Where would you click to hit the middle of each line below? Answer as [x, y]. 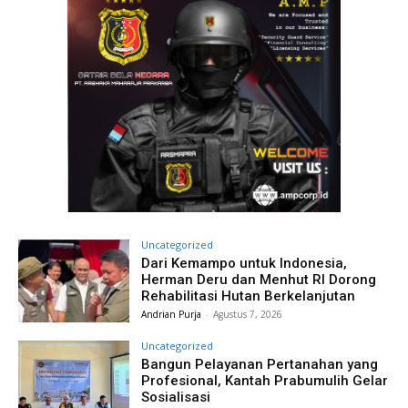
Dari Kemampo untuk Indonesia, [245, 263]
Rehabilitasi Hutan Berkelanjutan [249, 296]
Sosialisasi [176, 398]
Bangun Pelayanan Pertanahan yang [260, 365]
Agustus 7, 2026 [248, 314]
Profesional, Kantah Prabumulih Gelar [265, 381]
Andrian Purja [172, 314]
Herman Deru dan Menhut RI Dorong [259, 279]
